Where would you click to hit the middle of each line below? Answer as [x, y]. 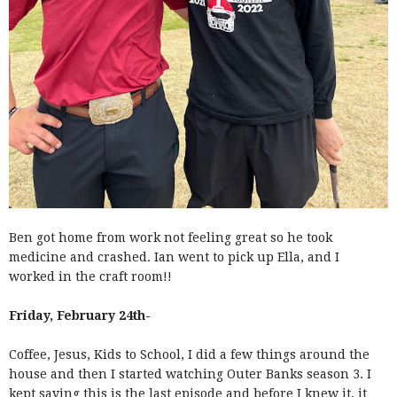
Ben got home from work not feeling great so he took [171, 237]
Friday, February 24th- [82, 315]
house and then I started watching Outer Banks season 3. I [190, 374]
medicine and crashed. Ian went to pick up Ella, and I [174, 257]
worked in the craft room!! [92, 276]
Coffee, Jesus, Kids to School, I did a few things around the [189, 354]
